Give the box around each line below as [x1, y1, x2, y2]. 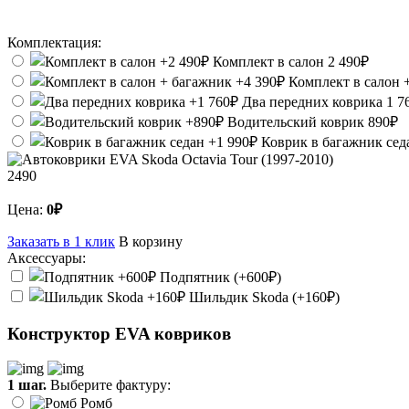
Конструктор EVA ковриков [7, 323, 231, 343]
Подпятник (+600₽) [156, 268, 281, 285]
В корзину [119, 233, 183, 249]
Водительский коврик [224, 113, 368, 130]
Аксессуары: [7, 249, 86, 266]
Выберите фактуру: [47, 377, 171, 393]
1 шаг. [7, 377, 47, 393]
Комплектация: [7, 34, 101, 50]
